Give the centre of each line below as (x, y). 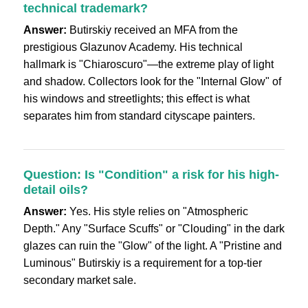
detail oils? (55, 189)
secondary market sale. (79, 280)
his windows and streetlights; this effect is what (136, 99)
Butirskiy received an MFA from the (152, 30)
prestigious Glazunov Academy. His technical (133, 47)
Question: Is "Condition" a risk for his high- (151, 174)
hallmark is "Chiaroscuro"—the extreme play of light (148, 64)
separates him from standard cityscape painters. (139, 116)
